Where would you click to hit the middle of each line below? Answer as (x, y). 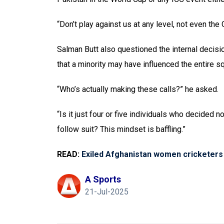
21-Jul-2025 (107, 192)
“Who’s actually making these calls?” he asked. (138, 89)
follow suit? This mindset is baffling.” (121, 129)
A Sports (103, 179)
